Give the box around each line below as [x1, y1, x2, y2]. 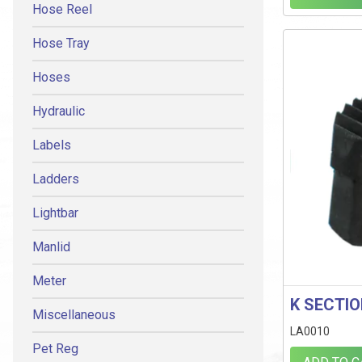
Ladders [32, 171, 79, 187]
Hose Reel [32, 2, 92, 17]
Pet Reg [32, 341, 78, 356]
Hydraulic [32, 103, 85, 119]
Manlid [32, 239, 70, 255]
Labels [32, 137, 71, 153]
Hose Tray [32, 36, 90, 51]
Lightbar [32, 205, 78, 221]
